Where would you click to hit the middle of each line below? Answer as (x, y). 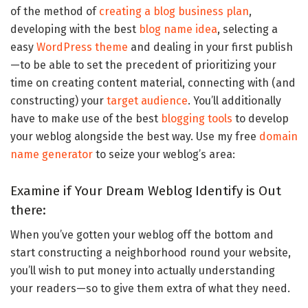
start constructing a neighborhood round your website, (151, 253)
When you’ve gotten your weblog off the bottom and (142, 235)
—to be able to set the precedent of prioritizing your (143, 65)
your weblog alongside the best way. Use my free (135, 137)
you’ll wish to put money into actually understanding (143, 271)
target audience (147, 101)
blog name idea (178, 30)
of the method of (55, 12)
